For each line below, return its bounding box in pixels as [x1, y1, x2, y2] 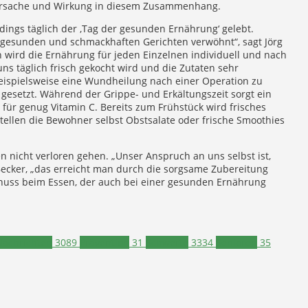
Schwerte [146, 236, 188, 250]
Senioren [216, 236, 257, 250]
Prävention [80, 236, 129, 250]
